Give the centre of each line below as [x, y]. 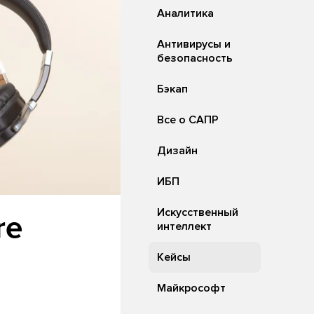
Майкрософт [191, 288]
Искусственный [198, 212]
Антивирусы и [194, 44]
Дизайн [177, 151]
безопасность [195, 58]
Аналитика [185, 13]
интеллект [184, 226]
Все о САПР [188, 120]
